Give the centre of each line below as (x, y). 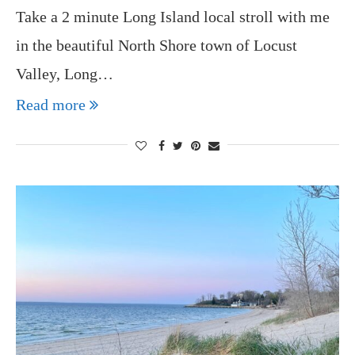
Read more (51, 105)
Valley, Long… (65, 74)
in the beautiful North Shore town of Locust (157, 45)
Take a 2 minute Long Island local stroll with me (173, 17)
